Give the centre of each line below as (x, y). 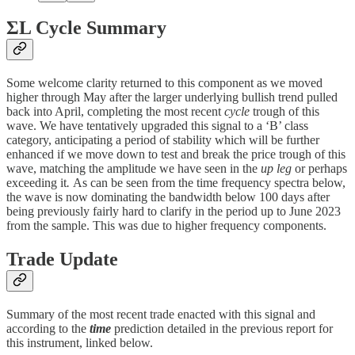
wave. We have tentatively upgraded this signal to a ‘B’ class (157, 126)
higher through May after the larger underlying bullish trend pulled (172, 97)
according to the (48, 329)
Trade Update (62, 260)
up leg (278, 169)
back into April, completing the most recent (115, 112)
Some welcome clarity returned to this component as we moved (164, 83)
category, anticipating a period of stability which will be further (163, 140)
